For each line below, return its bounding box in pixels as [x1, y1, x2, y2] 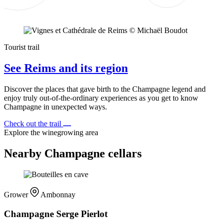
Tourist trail [4, 43, 39, 52]
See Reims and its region [4, 62, 128, 75]
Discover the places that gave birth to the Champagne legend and [4, 85, 206, 94]
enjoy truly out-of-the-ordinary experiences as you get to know [4, 94, 198, 103]
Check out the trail [4, 119, 63, 128]
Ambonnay [40, 190, 75, 199]
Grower [4, 190, 30, 199]
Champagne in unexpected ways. [4, 103, 107, 111]
